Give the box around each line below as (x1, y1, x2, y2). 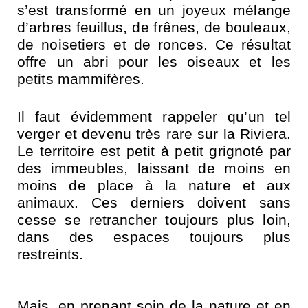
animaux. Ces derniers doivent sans (17, 194, 291, 210)
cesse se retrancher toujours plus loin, (17, 211, 291, 228)
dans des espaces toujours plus (17, 228, 291, 245)
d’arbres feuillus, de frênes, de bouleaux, (17, 19, 291, 35)
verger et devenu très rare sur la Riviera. (17, 125, 291, 142)
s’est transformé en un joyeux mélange (17, 1, 291, 18)
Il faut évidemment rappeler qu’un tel (17, 108, 291, 124)
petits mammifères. (17, 70, 144, 87)
